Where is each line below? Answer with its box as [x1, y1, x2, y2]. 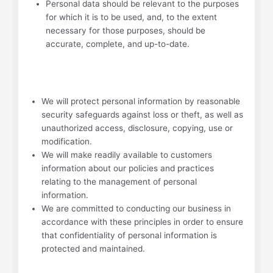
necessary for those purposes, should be [46, 25, 205, 35]
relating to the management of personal [41, 177, 197, 187]
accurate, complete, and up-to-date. [46, 38, 190, 49]
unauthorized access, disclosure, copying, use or [41, 123, 233, 133]
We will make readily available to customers [41, 150, 212, 160]
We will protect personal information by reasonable [41, 96, 240, 107]
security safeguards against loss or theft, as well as [41, 110, 243, 120]
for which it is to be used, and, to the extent [46, 12, 217, 22]
